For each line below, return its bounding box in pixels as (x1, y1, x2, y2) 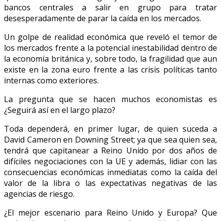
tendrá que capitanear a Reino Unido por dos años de (4, 145, 217, 156)
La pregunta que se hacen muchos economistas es (4, 93, 217, 105)
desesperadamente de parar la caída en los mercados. (4, 12, 201, 24)
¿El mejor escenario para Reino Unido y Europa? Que (4, 207, 217, 218)
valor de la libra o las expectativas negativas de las (4, 177, 217, 188)
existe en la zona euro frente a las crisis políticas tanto (4, 64, 217, 75)
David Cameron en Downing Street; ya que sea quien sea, (4, 134, 217, 145)
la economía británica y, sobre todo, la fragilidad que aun (4, 53, 217, 64)
